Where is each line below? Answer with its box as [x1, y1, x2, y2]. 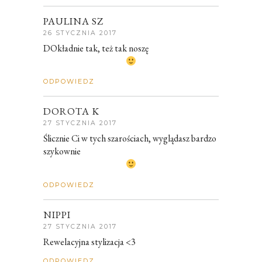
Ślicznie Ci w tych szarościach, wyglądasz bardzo [43, 132, 216, 145]
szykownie [43, 145, 81, 158]
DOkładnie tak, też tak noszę [43, 42, 149, 55]
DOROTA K [43, 105, 99, 118]
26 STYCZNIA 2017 [43, 29, 117, 37]
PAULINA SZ [43, 15, 104, 28]
